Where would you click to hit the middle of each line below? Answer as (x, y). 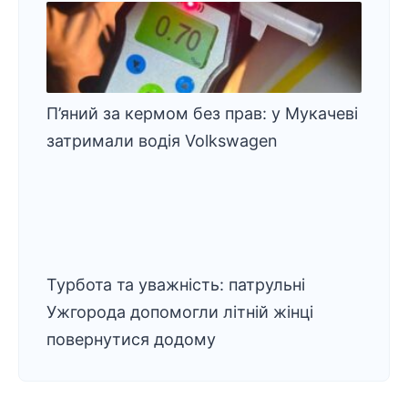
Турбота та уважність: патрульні (176, 285)
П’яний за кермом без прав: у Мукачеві (202, 113)
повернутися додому (131, 339)
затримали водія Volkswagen (162, 141)
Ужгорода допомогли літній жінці (180, 312)
